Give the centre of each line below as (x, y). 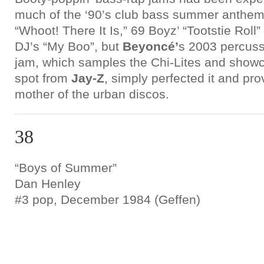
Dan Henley (48, 184)
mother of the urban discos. (92, 94)
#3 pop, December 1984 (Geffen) (108, 199)
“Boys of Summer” (66, 168)
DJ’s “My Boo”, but (69, 46)
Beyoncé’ (151, 46)
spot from (43, 78)
